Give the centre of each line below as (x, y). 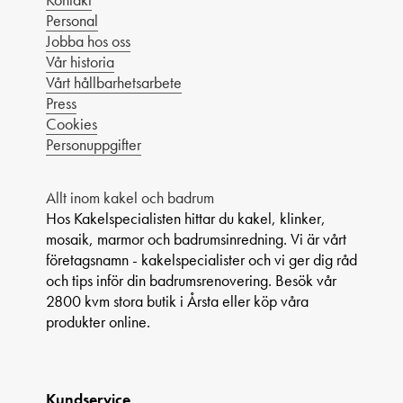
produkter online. (98, 321)
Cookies (72, 123)
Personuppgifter (94, 144)
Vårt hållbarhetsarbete (114, 82)
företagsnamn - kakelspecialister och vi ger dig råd (201, 259)
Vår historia (80, 61)
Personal (72, 20)
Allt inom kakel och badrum (130, 197)
